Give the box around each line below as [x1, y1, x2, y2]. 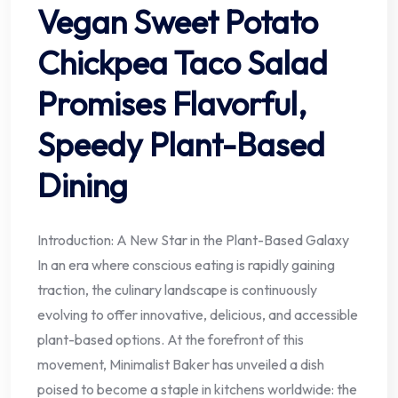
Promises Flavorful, [37, 83, 306, 123]
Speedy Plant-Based [37, 123, 325, 164]
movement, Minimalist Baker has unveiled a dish [37, 354, 324, 373]
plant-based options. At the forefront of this [37, 330, 304, 348]
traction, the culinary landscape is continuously [37, 280, 317, 298]
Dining [37, 164, 128, 205]
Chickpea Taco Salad [37, 42, 328, 83]
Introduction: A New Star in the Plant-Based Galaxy [37, 230, 349, 249]
